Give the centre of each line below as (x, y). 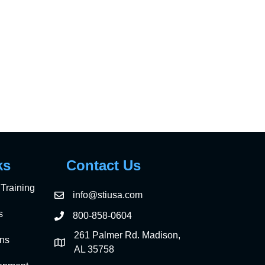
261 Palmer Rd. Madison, (127, 235)
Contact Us (104, 166)
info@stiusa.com (108, 195)
